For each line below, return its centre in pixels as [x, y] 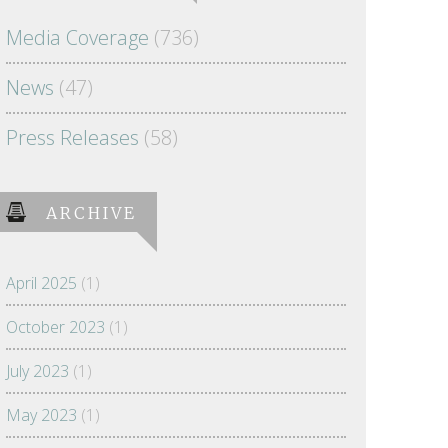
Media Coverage [77, 37]
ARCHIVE [91, 213]
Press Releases [72, 137]
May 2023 [41, 415]
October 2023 [55, 327]
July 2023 [37, 371]
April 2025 [41, 283]
